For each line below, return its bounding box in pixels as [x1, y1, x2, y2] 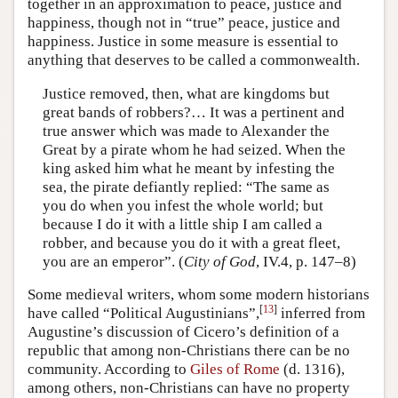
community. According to [28, 361, 190, 378]
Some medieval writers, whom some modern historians [28, 286, 370, 303]
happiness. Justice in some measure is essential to [28, 33, 338, 50]
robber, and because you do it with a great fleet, [42, 234, 340, 251]
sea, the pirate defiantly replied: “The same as [42, 178, 330, 195]
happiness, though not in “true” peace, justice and [28, 14, 340, 31]
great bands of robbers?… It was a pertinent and [42, 103, 345, 121]
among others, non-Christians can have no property [28, 379, 350, 396]
